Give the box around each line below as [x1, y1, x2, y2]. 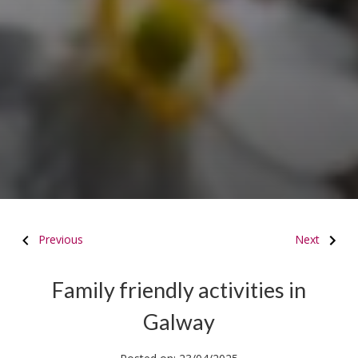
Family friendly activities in [52, 276, 306, 303]
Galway [143, 308, 215, 335]
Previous [35, 232, 83, 248]
